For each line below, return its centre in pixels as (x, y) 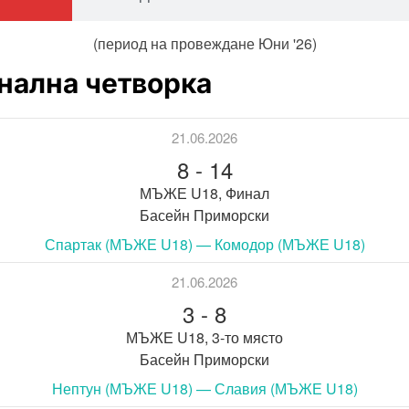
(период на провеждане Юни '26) (204, 43)
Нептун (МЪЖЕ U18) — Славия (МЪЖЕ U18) (204, 388)
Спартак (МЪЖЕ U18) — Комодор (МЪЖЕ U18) (204, 244)
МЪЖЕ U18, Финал (204, 193)
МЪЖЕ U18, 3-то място (204, 337)
